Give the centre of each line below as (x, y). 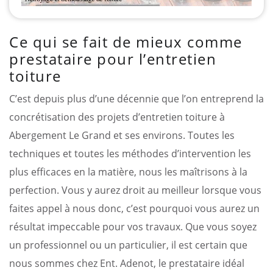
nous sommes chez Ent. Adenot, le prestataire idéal (127, 263)
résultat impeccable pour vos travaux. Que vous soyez (133, 226)
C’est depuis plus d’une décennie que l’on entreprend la (136, 98)
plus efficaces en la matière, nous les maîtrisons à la (128, 172)
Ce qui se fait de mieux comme (126, 41)
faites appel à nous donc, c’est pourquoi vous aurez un (134, 208)
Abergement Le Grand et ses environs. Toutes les (122, 135)
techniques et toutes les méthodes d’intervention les (130, 153)
